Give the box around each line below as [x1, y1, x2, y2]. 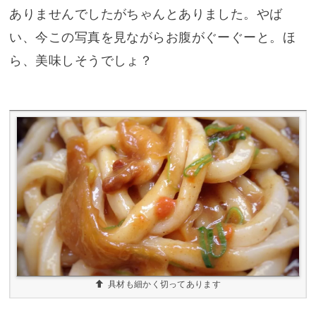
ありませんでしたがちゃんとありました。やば [9, 6, 283, 21]
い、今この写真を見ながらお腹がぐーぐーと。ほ [9, 30, 296, 44]
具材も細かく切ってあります [108, 280, 221, 289]
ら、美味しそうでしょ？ [9, 53, 153, 68]
